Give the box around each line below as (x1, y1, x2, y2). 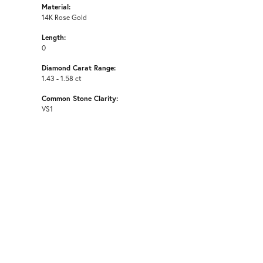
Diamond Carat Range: (42, 62, 116, 72)
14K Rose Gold (42, 12, 87, 22)
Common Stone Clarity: (42, 93, 118, 103)
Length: (42, 32, 66, 42)
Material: (42, 1, 70, 11)
